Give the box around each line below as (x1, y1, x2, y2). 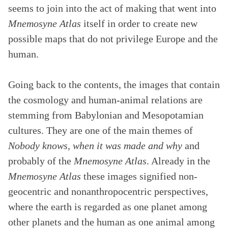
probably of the (8, 155, 74, 166)
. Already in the (147, 155, 210, 166)
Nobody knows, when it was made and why (8, 140, 182, 151)
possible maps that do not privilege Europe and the (8, 33, 218, 44)
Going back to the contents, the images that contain (8, 79, 220, 90)
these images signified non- (81, 170, 197, 182)
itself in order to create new (81, 18, 197, 29)
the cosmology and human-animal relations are (8, 94, 203, 105)
